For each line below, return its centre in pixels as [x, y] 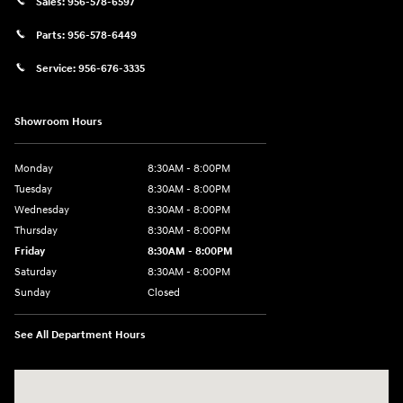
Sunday [32, 293]
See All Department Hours [80, 336]
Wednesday [42, 210]
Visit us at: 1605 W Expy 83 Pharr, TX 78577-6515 [144, 380]
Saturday [36, 273]
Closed [164, 293]
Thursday [36, 231]
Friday [30, 252]
